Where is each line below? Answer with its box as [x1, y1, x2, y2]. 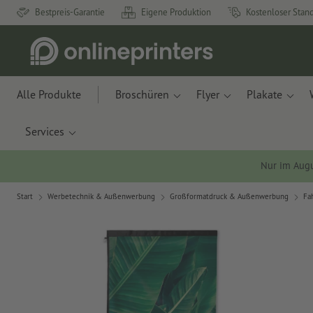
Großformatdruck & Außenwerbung [170, 191, 289, 202]
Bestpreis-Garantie [35, 6, 105, 18]
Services [25, 124, 64, 138]
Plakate [247, 87, 282, 101]
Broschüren [115, 87, 169, 101]
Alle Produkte [17, 87, 81, 101]
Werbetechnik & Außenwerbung [48, 191, 155, 202]
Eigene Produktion [141, 6, 211, 18]
